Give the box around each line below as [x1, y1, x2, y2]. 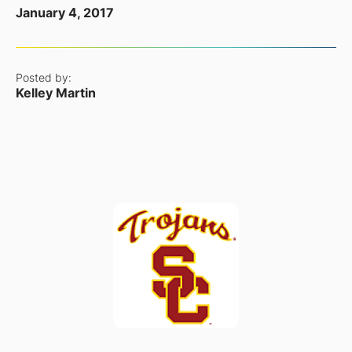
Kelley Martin [15, 86, 96, 101]
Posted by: [15, 71, 71, 84]
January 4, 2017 [15, 5, 114, 21]
